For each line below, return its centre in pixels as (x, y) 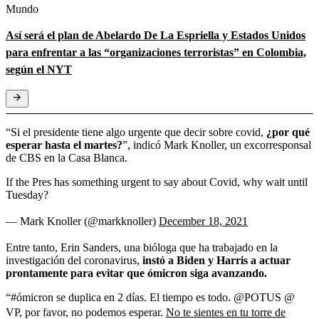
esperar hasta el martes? (64, 145)
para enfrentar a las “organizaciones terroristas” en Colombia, (156, 52)
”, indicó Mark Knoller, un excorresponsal (217, 145)
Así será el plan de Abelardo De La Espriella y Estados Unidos (156, 35)
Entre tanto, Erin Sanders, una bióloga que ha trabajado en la (142, 247)
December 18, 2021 (203, 221)
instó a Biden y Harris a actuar (216, 260)
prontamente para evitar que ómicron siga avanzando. (136, 273)
